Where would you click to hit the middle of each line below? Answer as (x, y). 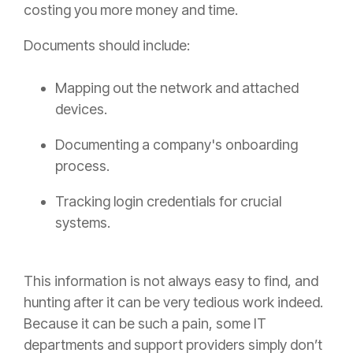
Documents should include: (107, 45)
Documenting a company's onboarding (176, 144)
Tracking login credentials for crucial (168, 201)
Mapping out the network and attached (177, 87)
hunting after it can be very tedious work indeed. (173, 302)
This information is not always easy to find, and (171, 281)
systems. (83, 222)
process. (82, 165)
